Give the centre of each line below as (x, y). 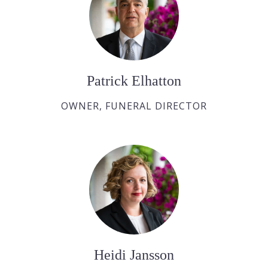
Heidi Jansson (134, 255)
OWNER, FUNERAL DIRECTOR (134, 106)
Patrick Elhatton (134, 81)
